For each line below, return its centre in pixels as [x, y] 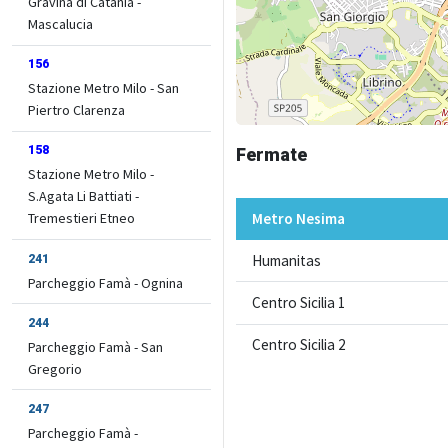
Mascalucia [60, 23]
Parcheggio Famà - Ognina [105, 282]
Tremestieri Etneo [81, 218]
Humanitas [286, 260]
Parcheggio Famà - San [95, 346]
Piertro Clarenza [76, 110]
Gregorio [55, 368]
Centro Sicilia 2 [299, 345]
